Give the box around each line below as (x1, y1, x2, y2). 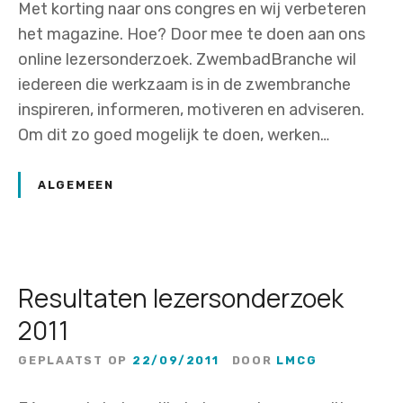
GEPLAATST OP (18, 353, 129, 367)
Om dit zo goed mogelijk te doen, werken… (18, 125, 329, 146)
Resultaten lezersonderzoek (18, 280, 344, 315)
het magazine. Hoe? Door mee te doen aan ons (18, 24, 365, 45)
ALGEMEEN (37, 177, 115, 192)
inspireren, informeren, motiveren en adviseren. (18, 100, 364, 121)
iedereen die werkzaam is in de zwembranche (18, 75, 351, 95)
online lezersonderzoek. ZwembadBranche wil (18, 49, 356, 70)
